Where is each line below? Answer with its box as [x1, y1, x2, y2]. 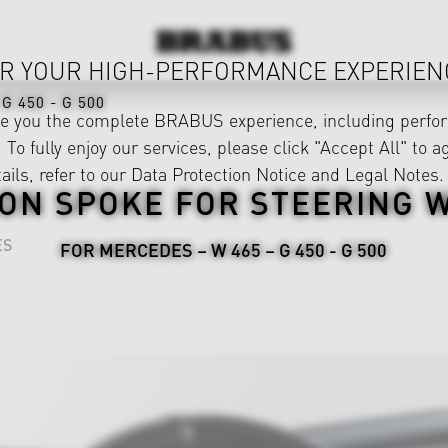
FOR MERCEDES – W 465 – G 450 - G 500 [60, 237, 388, 262]
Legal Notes [345, 161, 439, 186]
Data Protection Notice [131, 161, 306, 186]
